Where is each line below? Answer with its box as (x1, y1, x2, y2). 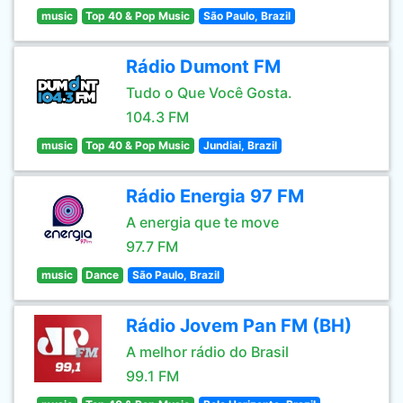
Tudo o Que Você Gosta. (126, 84, 292, 102)
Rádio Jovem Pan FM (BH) (126, 315, 352, 336)
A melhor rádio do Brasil (126, 343, 289, 361)
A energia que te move (126, 213, 279, 231)
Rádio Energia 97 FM (126, 185, 304, 207)
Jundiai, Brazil (202, 139, 277, 152)
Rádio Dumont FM (126, 56, 281, 77)
